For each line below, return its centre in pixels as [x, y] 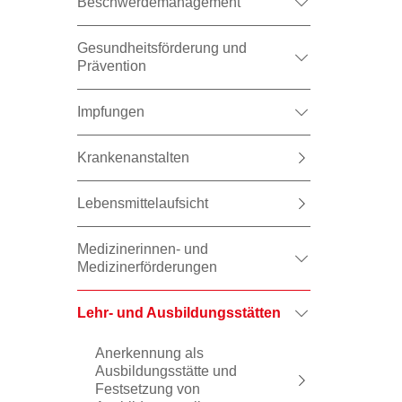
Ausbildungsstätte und [166, 371]
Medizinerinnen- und [143, 249]
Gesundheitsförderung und [162, 48]
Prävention [112, 66]
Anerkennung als [149, 353]
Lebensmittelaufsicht [143, 203]
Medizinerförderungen [147, 267]
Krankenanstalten [133, 157]
